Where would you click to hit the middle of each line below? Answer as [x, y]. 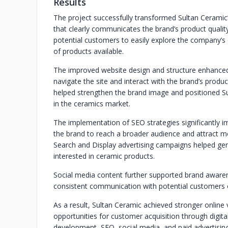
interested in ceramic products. [104, 156]
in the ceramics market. [92, 104]
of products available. [89, 51]
